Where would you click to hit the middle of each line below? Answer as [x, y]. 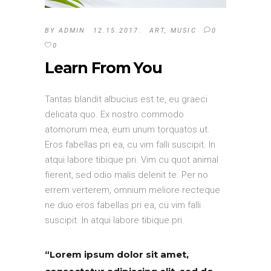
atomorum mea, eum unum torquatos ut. [127, 130]
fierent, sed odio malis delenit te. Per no [126, 175]
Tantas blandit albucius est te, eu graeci [126, 100]
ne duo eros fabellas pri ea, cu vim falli [123, 205]
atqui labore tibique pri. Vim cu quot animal [132, 160]
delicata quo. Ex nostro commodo [114, 115]
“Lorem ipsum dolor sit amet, [117, 255]
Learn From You [103, 68]
